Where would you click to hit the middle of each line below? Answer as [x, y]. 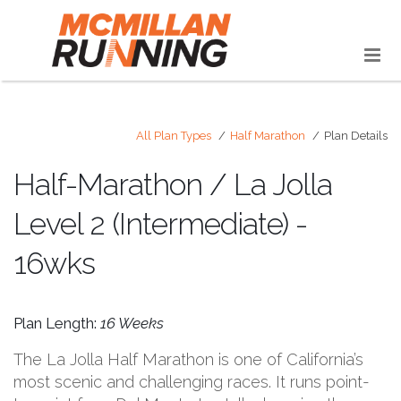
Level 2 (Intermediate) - [160, 223]
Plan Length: [57, 323]
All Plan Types [174, 135]
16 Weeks [132, 323]
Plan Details [356, 135]
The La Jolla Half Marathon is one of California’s [188, 359]
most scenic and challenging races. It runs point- [192, 381]
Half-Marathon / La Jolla [173, 184]
